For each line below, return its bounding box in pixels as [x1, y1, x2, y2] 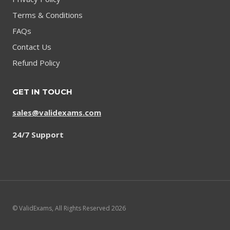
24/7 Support [12, 129, 64, 140]
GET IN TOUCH [12, 87, 72, 97]
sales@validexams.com [12, 107, 101, 118]
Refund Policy [12, 57, 60, 68]
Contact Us [12, 42, 51, 52]
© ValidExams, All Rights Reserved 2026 [12, 204, 126, 213]
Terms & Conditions [12, 10, 83, 21]
